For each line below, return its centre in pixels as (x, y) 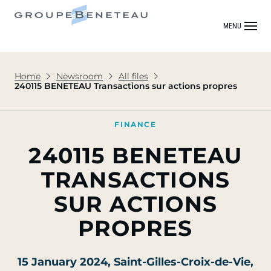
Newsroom (80, 76)
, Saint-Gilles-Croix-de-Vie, (181, 262)
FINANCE (135, 124)
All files (133, 76)
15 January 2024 (63, 262)
